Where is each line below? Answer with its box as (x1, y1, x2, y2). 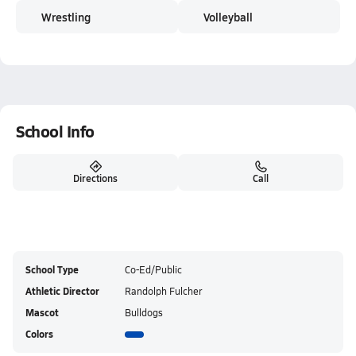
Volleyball (203, 9, 253, 25)
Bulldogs (125, 306, 163, 319)
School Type (25, 263, 79, 277)
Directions (73, 172, 118, 184)
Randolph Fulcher (125, 284, 202, 297)
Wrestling (41, 9, 91, 25)
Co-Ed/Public (125, 263, 182, 276)
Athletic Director (25, 284, 99, 298)
